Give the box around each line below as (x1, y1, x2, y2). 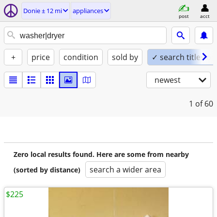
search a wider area (90, 164, 161, 175)
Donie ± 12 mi (23, 6, 62, 15)
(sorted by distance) (14, 165, 80, 174)
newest (155, 75, 181, 85)
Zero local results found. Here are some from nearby (14, 150, 189, 159)
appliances (73, 6, 103, 15)
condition (63, 52, 98, 62)
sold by (112, 52, 138, 62)
